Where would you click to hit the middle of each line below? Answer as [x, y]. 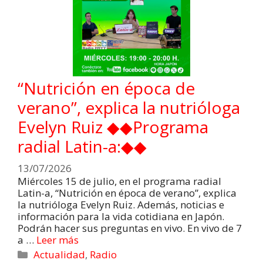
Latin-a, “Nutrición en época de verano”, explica [127, 193]
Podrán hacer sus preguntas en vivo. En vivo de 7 [130, 228]
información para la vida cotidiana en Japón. [121, 217]
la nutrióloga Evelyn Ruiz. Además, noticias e [121, 205]
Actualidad [60, 255]
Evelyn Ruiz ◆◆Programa [113, 127]
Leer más [58, 240]
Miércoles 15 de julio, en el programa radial [119, 181]
